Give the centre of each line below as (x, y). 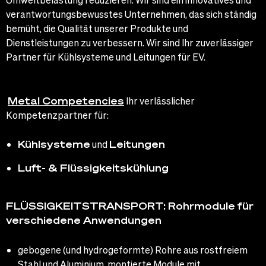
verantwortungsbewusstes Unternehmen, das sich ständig (131, 14)
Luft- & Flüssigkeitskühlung (93, 168)
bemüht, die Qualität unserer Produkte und (97, 28)
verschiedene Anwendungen (84, 220)
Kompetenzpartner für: (57, 115)
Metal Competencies (66, 100)
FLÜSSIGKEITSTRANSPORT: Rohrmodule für (130, 206)
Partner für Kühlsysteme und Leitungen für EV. (106, 56)
